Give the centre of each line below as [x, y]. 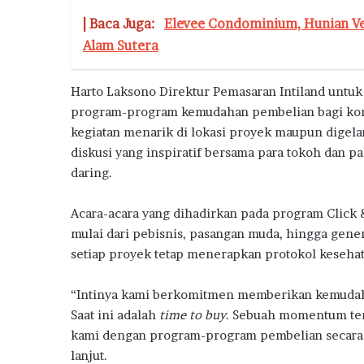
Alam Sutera [121, 45]
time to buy [193, 314]
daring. [91, 172]
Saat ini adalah [115, 314]
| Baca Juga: [120, 23]
